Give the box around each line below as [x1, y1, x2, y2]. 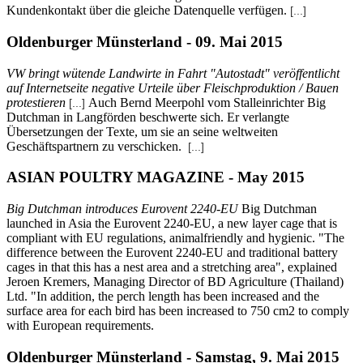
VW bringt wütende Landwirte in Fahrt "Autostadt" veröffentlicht [6, 66, 340, 80]
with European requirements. [6, 318, 154, 332]
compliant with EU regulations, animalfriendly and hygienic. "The [6, 230, 344, 245]
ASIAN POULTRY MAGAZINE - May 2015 [6, 169, 305, 186]
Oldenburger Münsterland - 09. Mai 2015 [6, 32, 283, 50]
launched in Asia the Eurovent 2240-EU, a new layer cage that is [6, 216, 337, 230]
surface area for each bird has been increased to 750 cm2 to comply [6, 303, 349, 318]
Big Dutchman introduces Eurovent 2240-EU [6, 201, 238, 216]
